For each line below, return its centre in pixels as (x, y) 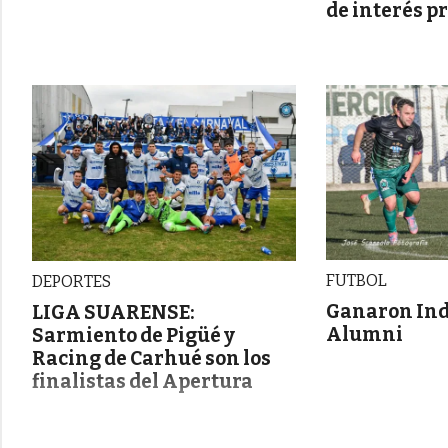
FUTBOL (358, 281)
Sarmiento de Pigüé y (133, 336)
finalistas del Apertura (142, 382)
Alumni (365, 335)
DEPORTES (71, 282)
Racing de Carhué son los (151, 359)
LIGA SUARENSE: (113, 313)
